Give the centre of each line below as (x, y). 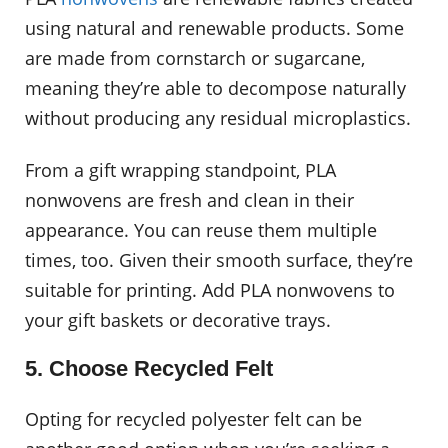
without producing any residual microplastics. (218, 118)
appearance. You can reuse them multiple (201, 229)
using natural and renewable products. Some (214, 28)
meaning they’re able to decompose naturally (215, 88)
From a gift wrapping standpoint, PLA (180, 169)
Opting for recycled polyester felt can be (193, 419)
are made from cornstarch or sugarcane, (195, 58)
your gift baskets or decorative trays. (178, 319)
